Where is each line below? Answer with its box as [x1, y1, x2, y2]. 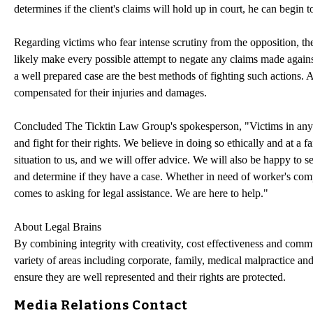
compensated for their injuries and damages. [14, 86, 207, 99]
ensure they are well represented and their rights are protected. [14, 270, 286, 283]
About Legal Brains [14, 220, 101, 233]
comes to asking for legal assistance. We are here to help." [14, 187, 268, 199]
